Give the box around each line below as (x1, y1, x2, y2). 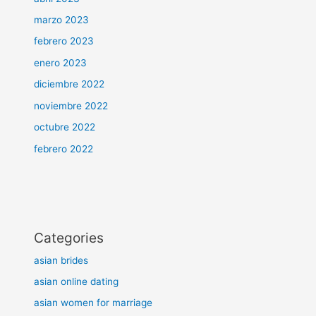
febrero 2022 (34, 142, 94, 154)
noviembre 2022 (34, 99, 109, 111)
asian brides (34, 254, 89, 266)
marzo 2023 (34, 14, 90, 26)
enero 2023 (34, 56, 87, 68)
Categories (34, 229, 104, 246)
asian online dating (34, 275, 119, 287)
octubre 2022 (34, 121, 96, 133)
